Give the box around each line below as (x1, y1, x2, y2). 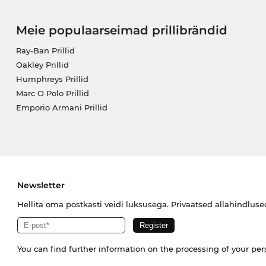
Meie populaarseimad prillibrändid (15, 23, 227, 38)
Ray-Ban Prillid (15, 46, 75, 56)
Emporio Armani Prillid (15, 103, 107, 113)
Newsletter (17, 180, 65, 191)
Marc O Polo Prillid (15, 88, 89, 99)
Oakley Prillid (15, 60, 69, 70)
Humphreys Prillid (15, 74, 88, 84)
